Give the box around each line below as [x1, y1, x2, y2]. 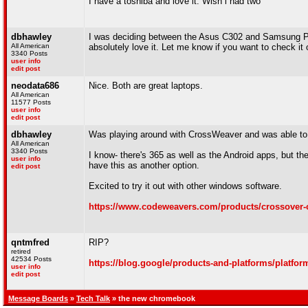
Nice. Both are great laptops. [89, 80, 203, 91]
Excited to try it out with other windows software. [89, 181, 282, 191]
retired [11, 247, 31, 255]
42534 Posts [11, 255, 52, 263]
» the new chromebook [110, 294, 195, 302]
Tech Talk [76, 294, 110, 302]
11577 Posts [11, 98, 51, 106]
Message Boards [8, 294, 68, 302]
